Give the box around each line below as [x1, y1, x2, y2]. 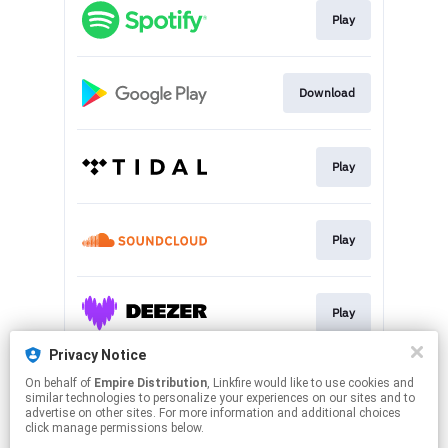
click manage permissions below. [25, 421, 204, 435]
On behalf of [25, 376, 94, 390]
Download [298, 85, 355, 101]
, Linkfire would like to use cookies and [207, 376, 254, 390]
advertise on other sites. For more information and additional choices [25, 406, 401, 420]
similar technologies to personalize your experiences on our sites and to [25, 391, 415, 405]
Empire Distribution [94, 376, 207, 390]
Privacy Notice [49, 347, 146, 363]
